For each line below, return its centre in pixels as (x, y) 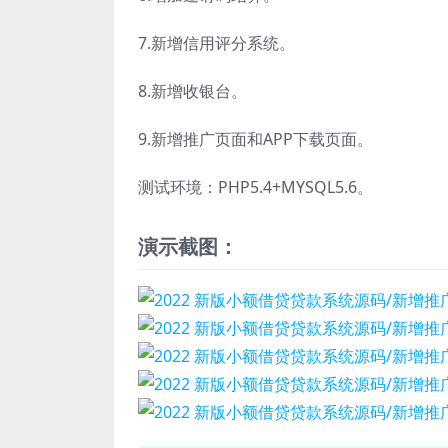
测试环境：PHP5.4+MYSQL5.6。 (255, 187)
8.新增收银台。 (192, 91)
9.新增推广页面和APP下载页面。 (255, 139)
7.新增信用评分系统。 (216, 43)
